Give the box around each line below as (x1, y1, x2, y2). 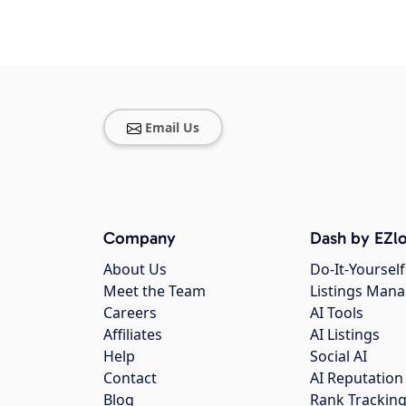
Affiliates (103, 324, 162, 345)
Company (103, 227, 176, 249)
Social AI (310, 346, 367, 367)
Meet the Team (103, 281, 206, 302)
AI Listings (310, 324, 380, 345)
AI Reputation (310, 368, 403, 389)
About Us (103, 259, 167, 280)
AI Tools (310, 303, 363, 324)
